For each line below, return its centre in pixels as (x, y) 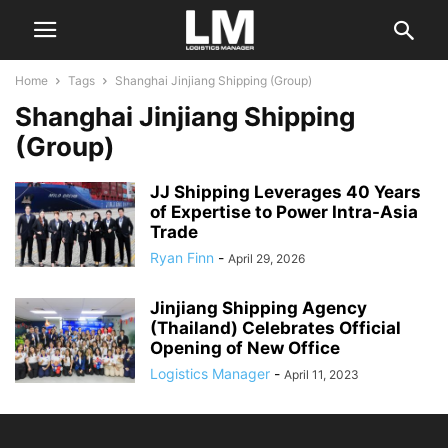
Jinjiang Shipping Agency (258, 308)
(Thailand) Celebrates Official (275, 328)
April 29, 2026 (266, 258)
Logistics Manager (210, 373)
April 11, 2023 (321, 374)
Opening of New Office (245, 348)
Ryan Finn (182, 257)
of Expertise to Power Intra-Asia (284, 212)
